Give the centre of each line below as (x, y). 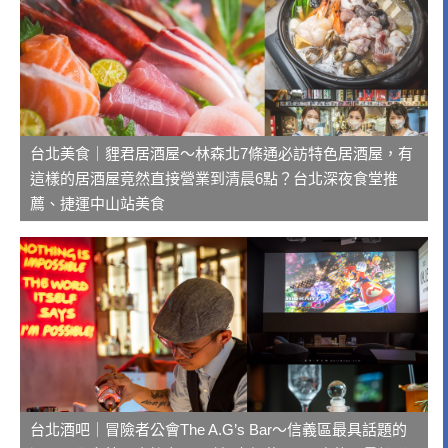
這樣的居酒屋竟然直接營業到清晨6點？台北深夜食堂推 (214, 178)
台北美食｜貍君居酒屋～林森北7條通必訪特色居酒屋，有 (221, 153)
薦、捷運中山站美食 (97, 203)
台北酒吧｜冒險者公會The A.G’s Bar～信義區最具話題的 (218, 429)
